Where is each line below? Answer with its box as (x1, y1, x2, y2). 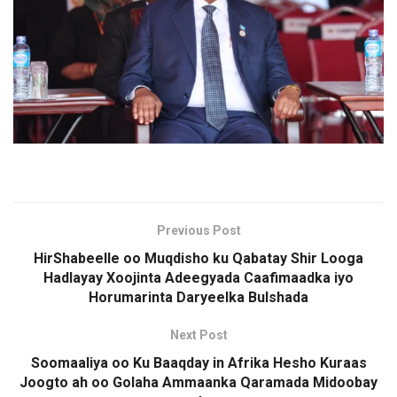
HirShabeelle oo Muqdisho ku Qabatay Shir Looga (34, 249, 363, 267)
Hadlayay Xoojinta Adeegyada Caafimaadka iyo (43, 269, 354, 286)
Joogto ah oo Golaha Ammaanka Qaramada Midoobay (19, 373, 378, 391)
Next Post (169, 327, 228, 342)
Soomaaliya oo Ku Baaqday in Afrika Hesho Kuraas (30, 354, 367, 371)
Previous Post (156, 222, 241, 237)
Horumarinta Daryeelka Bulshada (89, 288, 308, 306)
